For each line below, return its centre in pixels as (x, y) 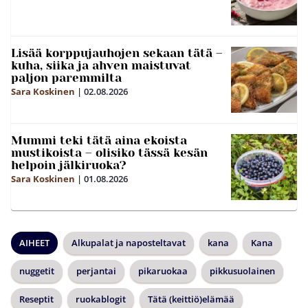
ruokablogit (101, 299)
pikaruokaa (163, 271)
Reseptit (36, 299)
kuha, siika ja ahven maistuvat (101, 65)
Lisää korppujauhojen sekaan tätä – (117, 53)
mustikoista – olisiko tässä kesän (109, 152)
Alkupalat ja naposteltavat (129, 242)
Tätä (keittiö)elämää (191, 299)
